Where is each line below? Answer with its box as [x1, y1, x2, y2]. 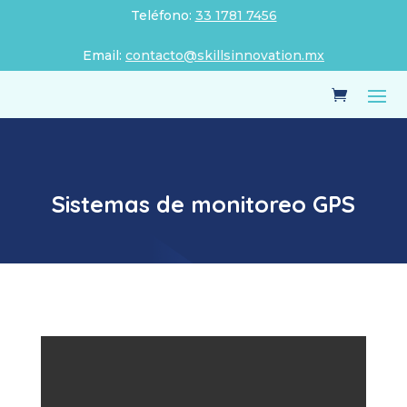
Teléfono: [130, 7, 195, 24]
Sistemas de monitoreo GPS [51, 190, 355, 218]
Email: [83, 47, 125, 64]
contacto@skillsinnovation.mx [125, 47, 324, 64]
